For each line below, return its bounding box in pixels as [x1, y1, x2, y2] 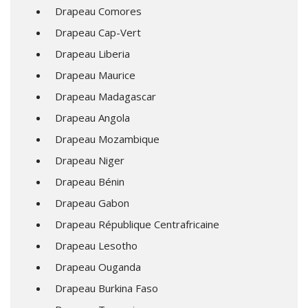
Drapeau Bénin [55, 175, 124, 189]
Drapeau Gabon [55, 196, 129, 210]
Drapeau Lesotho [55, 239, 137, 253]
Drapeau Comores [55, 4, 142, 19]
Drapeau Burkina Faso [55, 281, 158, 296]
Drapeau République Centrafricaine [55, 217, 219, 232]
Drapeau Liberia [55, 47, 130, 61]
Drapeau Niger [55, 153, 124, 168]
